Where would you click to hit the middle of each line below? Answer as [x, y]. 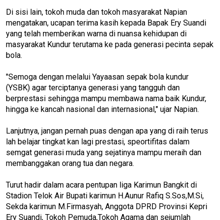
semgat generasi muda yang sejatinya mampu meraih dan [104, 152]
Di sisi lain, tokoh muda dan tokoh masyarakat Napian [96, 12]
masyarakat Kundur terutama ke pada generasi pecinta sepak [110, 44]
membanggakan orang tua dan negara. [70, 163]
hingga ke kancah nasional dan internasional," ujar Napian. [102, 109]
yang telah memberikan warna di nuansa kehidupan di [96, 33]
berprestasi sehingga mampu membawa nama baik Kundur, [106, 98]
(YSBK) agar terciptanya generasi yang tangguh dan [93, 87]
